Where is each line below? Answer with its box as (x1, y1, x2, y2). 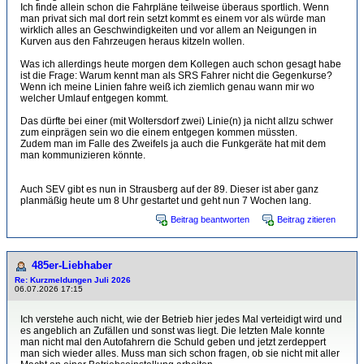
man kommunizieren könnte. (20, 149, 145, 161)
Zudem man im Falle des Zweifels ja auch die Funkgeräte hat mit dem (20, 137, 326, 149)
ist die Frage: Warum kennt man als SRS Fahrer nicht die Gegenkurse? (20, 69, 332, 81)
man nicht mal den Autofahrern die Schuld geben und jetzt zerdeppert (20, 336, 326, 348)
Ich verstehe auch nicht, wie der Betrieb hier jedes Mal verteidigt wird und (20, 313, 342, 325)
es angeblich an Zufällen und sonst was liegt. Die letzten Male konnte (20, 324, 325, 336)
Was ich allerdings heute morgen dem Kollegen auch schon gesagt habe (20, 58, 341, 70)
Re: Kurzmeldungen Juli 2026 (15, 275, 131, 284)
